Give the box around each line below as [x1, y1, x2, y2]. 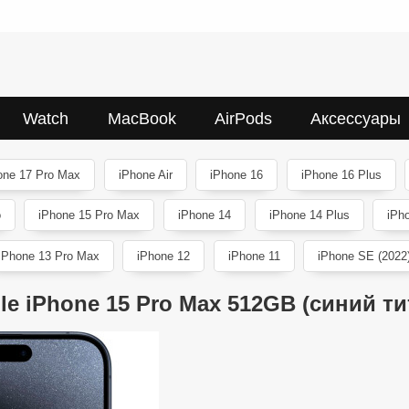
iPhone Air [118, 167, 173, 182]
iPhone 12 [137, 249, 191, 264]
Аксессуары [309, 109, 401, 128]
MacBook [107, 109, 176, 128]
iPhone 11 [227, 249, 280, 264]
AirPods [214, 109, 272, 128]
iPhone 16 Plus [300, 167, 382, 182]
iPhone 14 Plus [268, 208, 350, 223]
